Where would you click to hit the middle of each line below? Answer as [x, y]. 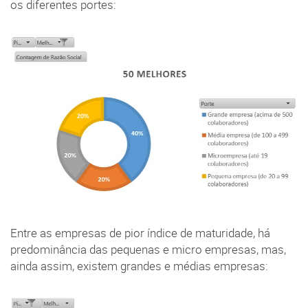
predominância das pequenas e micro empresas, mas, [148, 250]
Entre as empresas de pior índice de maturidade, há [140, 233]
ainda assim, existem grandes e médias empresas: [139, 266]
